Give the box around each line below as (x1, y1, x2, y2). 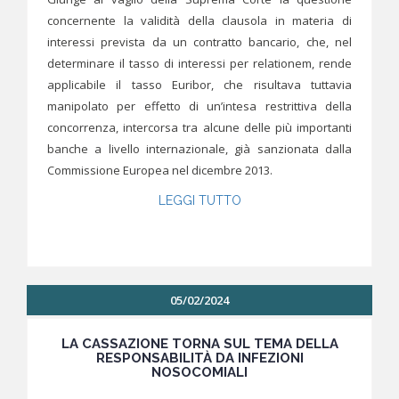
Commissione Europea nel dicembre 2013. (47, 162, 273, 179)
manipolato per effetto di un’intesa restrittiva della (47, 98, 352, 115)
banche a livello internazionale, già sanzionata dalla (47, 141, 352, 158)
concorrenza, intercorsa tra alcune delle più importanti (47, 119, 352, 136)
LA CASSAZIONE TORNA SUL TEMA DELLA (61, 336, 338, 353)
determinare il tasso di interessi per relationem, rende (47, 55, 352, 72)
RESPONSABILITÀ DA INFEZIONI (95, 350, 304, 367)
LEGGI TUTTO (158, 193, 241, 208)
